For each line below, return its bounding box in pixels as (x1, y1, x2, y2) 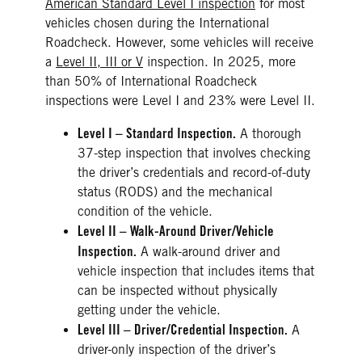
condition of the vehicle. (78, 204, 213, 220)
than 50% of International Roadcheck (45, 74, 257, 90)
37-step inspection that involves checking (78, 145, 310, 162)
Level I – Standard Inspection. (78, 125, 236, 142)
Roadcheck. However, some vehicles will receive (45, 35, 314, 51)
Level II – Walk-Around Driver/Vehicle (78, 223, 274, 240)
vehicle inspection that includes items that (78, 263, 314, 280)
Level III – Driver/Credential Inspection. (78, 322, 288, 339)
